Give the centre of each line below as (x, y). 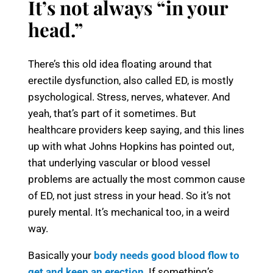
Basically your (61, 255)
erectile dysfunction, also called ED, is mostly (131, 80)
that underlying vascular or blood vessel (119, 162)
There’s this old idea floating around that (120, 64)
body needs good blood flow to (167, 255)
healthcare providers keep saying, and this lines (136, 129)
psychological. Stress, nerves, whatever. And (129, 97)
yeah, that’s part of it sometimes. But (112, 113)
